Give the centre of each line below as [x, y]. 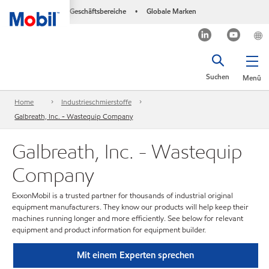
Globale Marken [171, 11]
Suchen [218, 77]
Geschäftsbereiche [98, 11]
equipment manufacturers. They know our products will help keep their [130, 207]
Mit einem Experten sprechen [136, 255]
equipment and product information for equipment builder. [109, 230]
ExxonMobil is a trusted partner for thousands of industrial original [122, 196]
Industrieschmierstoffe [96, 102]
